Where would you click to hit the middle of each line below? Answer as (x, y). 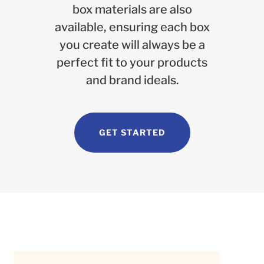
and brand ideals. (132, 80)
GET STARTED (132, 133)
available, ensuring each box (132, 27)
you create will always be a (132, 45)
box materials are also (132, 10)
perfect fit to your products (132, 63)
